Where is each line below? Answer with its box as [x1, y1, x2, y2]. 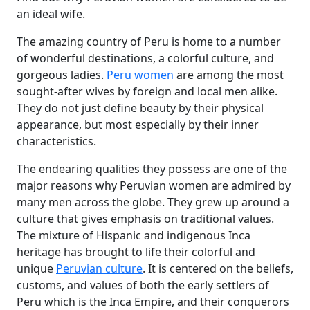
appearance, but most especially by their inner [17, 117, 259, 132]
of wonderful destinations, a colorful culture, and [17, 51, 274, 66]
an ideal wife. [17, 6, 85, 21]
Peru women [107, 67, 174, 82]
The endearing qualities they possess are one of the [17, 161, 287, 176]
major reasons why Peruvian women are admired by [17, 178, 291, 193]
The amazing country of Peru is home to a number [17, 34, 281, 49]
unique [17, 261, 56, 276]
